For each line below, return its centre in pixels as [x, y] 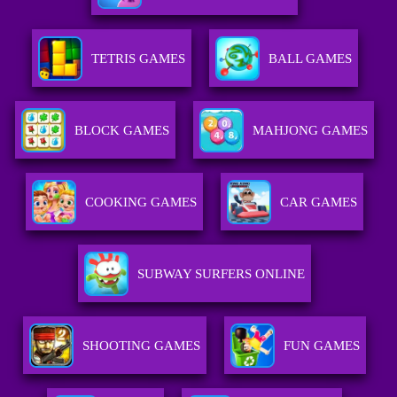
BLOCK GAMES [122, 131]
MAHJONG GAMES [311, 131]
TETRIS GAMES [138, 59]
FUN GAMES [322, 346]
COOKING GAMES [141, 202]
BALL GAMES [310, 59]
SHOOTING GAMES [142, 346]
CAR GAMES [319, 202]
